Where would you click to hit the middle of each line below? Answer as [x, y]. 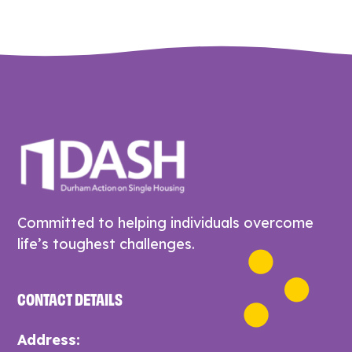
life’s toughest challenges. [106, 244]
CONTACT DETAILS [70, 297]
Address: [49, 339]
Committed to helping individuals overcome [166, 222]
